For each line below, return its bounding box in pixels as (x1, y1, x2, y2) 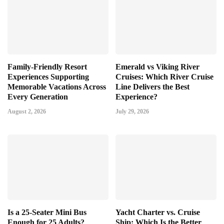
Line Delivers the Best (115, 82, 189, 91)
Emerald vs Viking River (115, 62, 199, 71)
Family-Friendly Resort (7, 62, 87, 71)
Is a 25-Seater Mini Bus (7, 207, 86, 216)
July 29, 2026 (115, 107, 149, 115)
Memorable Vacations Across (7, 82, 106, 91)
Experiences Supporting (7, 72, 89, 81)
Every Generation (7, 92, 68, 101)
